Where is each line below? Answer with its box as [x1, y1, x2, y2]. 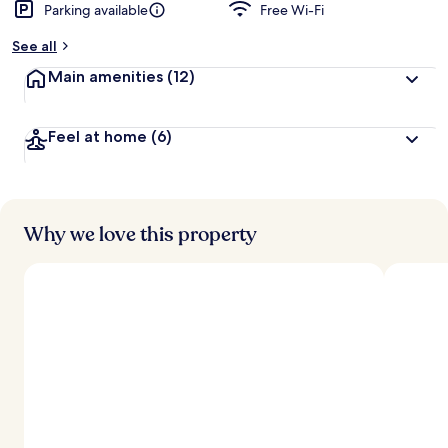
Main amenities [48, 67, 167, 86]
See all [12, 37, 57, 55]
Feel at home [48, 127, 151, 146]
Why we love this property [24, 221, 257, 248]
